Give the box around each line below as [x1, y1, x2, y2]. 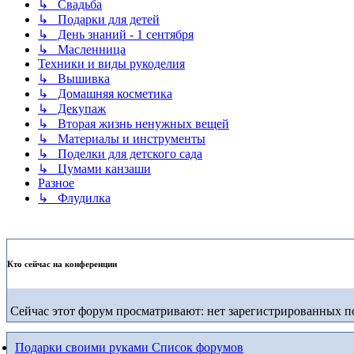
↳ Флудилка [38, 190, 111, 205]
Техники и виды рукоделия [38, 56, 185, 70]
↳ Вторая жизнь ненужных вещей [38, 116, 229, 130]
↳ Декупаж [38, 101, 106, 115]
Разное [38, 175, 74, 190]
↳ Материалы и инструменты [38, 131, 205, 145]
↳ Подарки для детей [38, 12, 160, 26]
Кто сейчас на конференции [7, 258, 117, 269]
